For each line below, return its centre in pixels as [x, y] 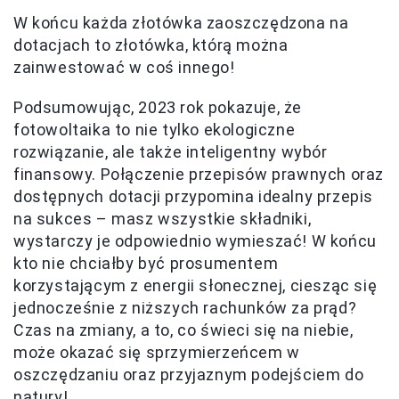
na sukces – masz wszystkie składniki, [163, 218]
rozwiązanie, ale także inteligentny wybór [171, 151]
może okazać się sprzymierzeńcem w [157, 352]
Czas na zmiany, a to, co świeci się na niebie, [183, 330]
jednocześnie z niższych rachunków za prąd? [185, 307]
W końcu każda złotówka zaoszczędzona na [181, 22]
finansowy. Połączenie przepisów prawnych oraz [199, 174]
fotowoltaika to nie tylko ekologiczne [155, 129]
